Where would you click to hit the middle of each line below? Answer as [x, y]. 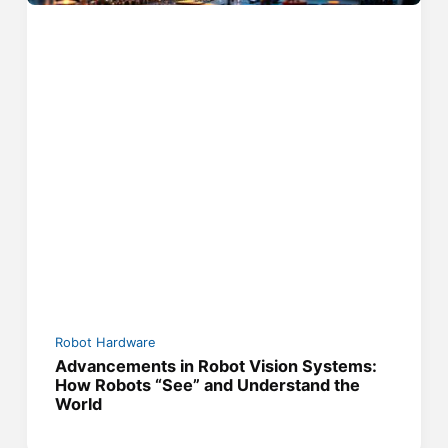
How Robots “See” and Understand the [208, 385]
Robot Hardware [106, 343]
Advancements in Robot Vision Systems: [216, 366]
